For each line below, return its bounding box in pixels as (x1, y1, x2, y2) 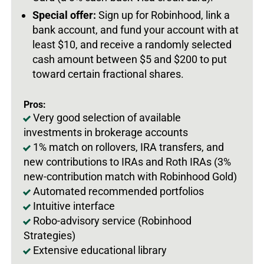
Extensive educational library (33, 243, 167, 256)
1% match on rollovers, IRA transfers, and (33, 140, 224, 153)
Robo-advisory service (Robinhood (33, 214, 192, 227)
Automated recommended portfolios (33, 184, 204, 197)
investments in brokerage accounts (24, 126, 188, 138)
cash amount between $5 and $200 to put (32, 52, 227, 65)
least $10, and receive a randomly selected (32, 38, 232, 51)
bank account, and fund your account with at (32, 23, 239, 36)
